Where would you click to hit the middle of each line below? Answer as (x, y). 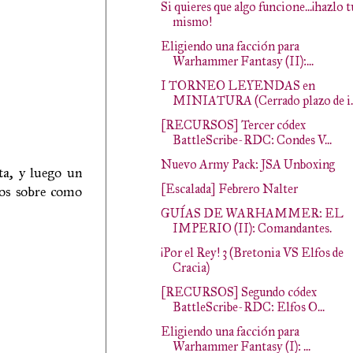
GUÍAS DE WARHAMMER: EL (252, 213)
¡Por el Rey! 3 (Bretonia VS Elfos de (252, 253)
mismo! (192, 22)
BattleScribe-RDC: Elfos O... (248, 307)
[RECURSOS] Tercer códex (233, 125)
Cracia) (191, 268)
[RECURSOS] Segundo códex (238, 292)
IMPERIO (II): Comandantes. (252, 228)
